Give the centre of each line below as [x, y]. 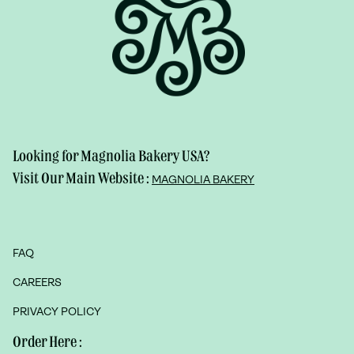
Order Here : [47, 342]
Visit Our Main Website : [82, 179]
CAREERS [37, 283]
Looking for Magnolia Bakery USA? [111, 156]
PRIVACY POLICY [57, 312]
